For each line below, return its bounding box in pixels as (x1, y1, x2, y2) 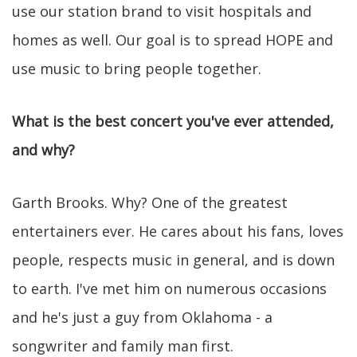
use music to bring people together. (12, 59, 261, 78)
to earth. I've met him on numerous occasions (12, 279, 327, 298)
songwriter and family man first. (12, 336, 233, 355)
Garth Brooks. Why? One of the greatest (12, 193, 288, 212)
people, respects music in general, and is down (12, 250, 335, 269)
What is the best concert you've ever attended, (12, 112, 334, 131)
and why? (12, 140, 75, 159)
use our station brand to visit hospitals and (12, 2, 312, 21)
